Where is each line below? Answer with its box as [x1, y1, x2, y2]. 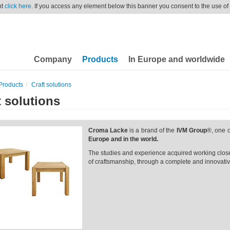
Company [34, 55, 72, 64]
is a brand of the [127, 127, 175, 134]
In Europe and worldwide [128, 55, 225, 64]
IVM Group [175, 127, 207, 134]
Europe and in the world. [88, 136, 158, 143]
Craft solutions [31, 81, 71, 88]
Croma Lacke [88, 127, 128, 134]
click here [5, 3, 31, 10]
